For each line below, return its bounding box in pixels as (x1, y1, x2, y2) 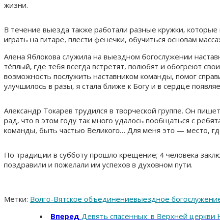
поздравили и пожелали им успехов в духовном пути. (4, 159, 192, 169)
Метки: (4, 193, 28, 204)
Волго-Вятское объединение (30, 193, 134, 204)
